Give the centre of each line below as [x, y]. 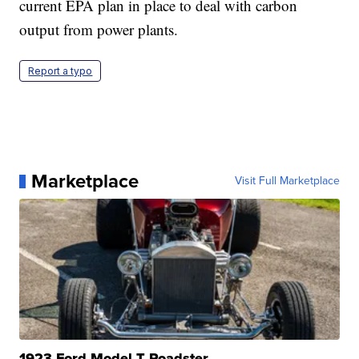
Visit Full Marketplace [287, 181]
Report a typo [61, 71]
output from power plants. [99, 30]
